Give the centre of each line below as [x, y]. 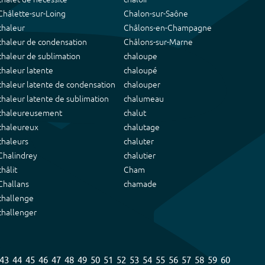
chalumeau [144, 99]
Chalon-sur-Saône [156, 14]
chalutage [142, 127]
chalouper [142, 85]
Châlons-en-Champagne [168, 28]
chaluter [139, 141]
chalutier [140, 156]
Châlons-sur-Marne [158, 42]
